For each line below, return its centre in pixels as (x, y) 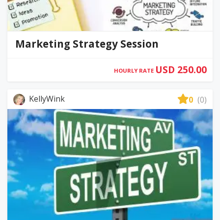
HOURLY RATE (135, 70)
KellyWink (46, 99)
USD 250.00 (181, 69)
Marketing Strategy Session (87, 43)
